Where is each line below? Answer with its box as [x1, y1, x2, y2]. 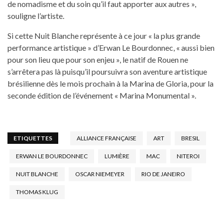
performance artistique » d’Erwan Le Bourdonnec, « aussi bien [7, 42, 215, 52]
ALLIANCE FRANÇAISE [77, 134, 136, 142]
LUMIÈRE [105, 152, 129, 160]
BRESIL [181, 134, 200, 142]
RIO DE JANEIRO [141, 170, 185, 178]
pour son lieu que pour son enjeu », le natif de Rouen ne [7, 54, 188, 64]
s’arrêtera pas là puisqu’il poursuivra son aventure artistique [7, 66, 207, 76]
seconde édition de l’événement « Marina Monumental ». [7, 90, 196, 100]
